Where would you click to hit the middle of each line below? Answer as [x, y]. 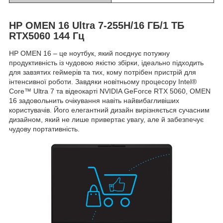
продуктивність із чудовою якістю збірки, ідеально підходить [106, 63]
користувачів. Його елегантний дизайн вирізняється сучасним [109, 110]
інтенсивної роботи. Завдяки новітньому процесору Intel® [103, 82]
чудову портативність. [44, 129]
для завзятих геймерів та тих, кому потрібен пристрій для [103, 72]
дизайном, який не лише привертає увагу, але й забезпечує [106, 120]
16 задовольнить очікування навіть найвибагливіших [94, 101]
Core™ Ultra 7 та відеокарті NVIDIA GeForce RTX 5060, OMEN [110, 91]
